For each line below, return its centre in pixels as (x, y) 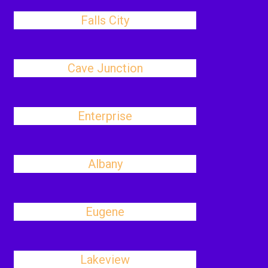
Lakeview (105, 260)
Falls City (105, 20)
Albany (105, 164)
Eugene (105, 212)
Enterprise (105, 116)
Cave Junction (105, 68)
